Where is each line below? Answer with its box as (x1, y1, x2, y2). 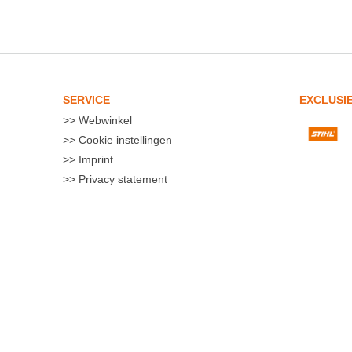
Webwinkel (75, 113, 132, 126)
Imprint (75, 152, 113, 166)
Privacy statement (75, 172, 167, 185)
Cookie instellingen (75, 133, 172, 146)
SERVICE (63, 93, 110, 106)
